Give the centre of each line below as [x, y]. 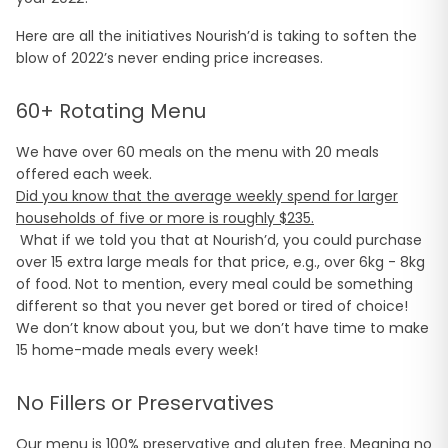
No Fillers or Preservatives [145, 403]
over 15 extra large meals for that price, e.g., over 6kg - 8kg [220, 262]
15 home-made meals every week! [139, 350]
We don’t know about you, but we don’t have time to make [222, 328]
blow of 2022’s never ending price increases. [171, 58]
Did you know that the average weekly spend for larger [207, 196]
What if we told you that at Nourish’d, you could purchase [219, 240]
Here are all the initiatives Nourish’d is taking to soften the [216, 36]
